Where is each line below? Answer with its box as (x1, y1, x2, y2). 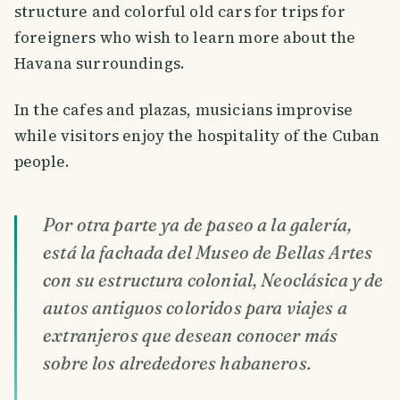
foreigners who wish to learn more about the (14, 26, 356, 48)
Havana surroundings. (14, 52, 186, 74)
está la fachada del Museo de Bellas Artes (43, 240, 373, 263)
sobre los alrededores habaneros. (43, 351, 312, 374)
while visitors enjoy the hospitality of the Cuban (14, 124, 380, 146)
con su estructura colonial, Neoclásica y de (43, 268, 384, 291)
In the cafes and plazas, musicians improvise (14, 98, 354, 121)
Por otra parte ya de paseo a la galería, (43, 212, 353, 236)
